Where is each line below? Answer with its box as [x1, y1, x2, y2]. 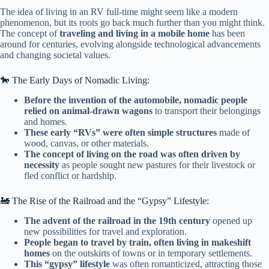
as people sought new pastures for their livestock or [59, 159, 255, 170]
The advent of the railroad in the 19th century [24, 215, 210, 226]
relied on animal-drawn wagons [24, 105, 153, 116]
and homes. [24, 116, 67, 127]
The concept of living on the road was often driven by [24, 148, 240, 159]
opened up [210, 215, 252, 226]
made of [217, 127, 250, 138]
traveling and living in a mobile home [59, 28, 210, 39]
